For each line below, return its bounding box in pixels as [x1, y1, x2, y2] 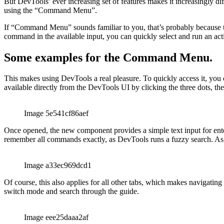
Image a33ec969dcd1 [24, 181, 91, 190]
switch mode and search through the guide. [4, 207, 139, 216]
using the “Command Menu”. [4, 25, 97, 34]
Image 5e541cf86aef [24, 129, 88, 138]
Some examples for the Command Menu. [4, 70, 212, 84]
